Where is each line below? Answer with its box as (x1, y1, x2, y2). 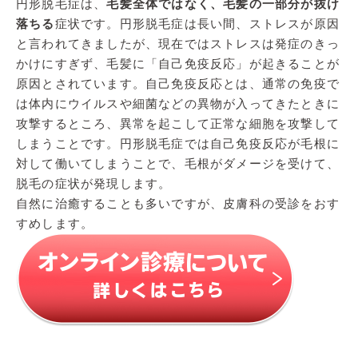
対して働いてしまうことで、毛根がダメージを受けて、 (16, 155, 340, 171)
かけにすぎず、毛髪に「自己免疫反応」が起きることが (16, 55, 340, 71)
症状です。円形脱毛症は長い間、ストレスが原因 (54, 15, 340, 31)
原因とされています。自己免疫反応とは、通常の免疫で (16, 75, 340, 91)
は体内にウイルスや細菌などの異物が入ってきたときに (16, 95, 340, 111)
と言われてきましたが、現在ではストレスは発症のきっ (16, 35, 340, 51)
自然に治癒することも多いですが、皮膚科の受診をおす (16, 195, 340, 211)
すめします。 (16, 215, 94, 231)
